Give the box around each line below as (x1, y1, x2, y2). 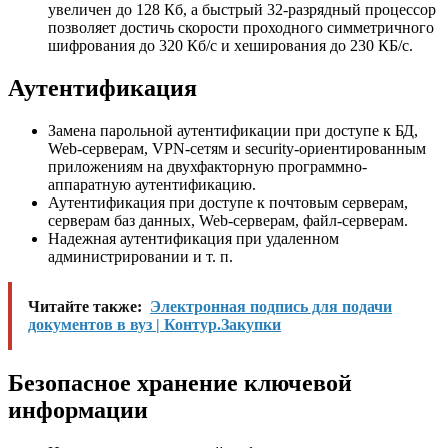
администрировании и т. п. (48, 248, 233, 266)
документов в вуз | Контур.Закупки (28, 316, 281, 334)
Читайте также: (28, 298, 142, 316)
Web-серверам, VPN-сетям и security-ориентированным (48, 140, 426, 158)
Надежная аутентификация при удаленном (48, 230, 339, 248)
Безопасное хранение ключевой (8, 370, 352, 397)
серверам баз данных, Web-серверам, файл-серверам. (48, 212, 408, 230)
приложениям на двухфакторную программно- (48, 158, 367, 176)
